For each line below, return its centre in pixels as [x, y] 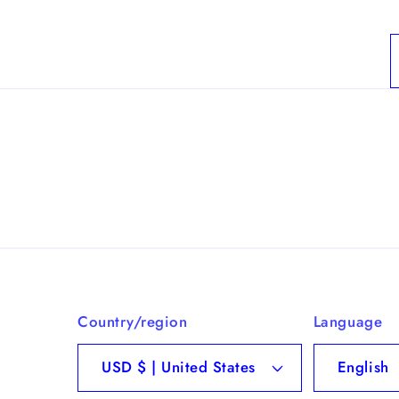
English [363, 367]
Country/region [133, 321]
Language [348, 321]
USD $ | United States [196, 367]
